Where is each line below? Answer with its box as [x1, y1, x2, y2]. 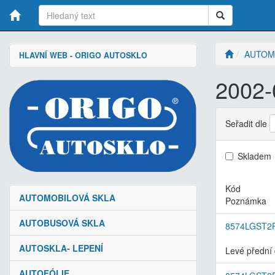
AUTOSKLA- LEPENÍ [19, 242, 103, 255]
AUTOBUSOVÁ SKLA [19, 217, 105, 230]
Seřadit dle [225, 117, 267, 130]
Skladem [238, 150, 271, 163]
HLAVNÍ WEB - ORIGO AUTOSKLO [19, 50, 147, 61]
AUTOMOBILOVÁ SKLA [19, 192, 115, 204]
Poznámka [225, 195, 266, 207]
